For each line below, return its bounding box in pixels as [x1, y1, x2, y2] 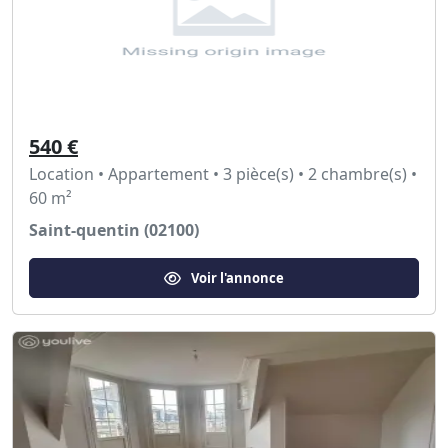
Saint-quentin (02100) [29, 219, 199, 241]
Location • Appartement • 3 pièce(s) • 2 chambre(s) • [29, 163, 417, 185]
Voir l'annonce [191, 268, 284, 287]
